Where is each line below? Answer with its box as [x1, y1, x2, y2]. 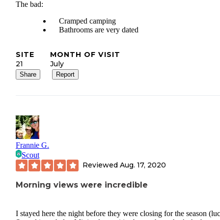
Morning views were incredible [16, 180, 148, 190]
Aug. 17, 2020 [120, 161, 166, 170]
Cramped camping [59, 16, 116, 25]
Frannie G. [16, 140, 49, 149]
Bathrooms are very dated [59, 25, 138, 34]
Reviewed [82, 161, 120, 170]
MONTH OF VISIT [50, 50, 120, 59]
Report [56, 70, 75, 78]
